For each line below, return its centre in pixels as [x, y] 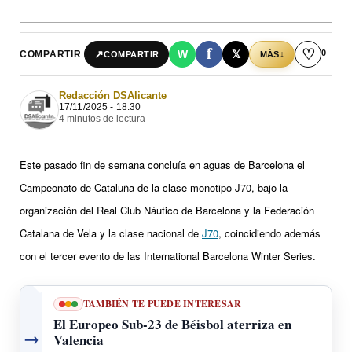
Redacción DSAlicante [113, 96]
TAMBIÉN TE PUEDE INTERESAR [163, 303]
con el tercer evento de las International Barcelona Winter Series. [168, 256]
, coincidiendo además [269, 233]
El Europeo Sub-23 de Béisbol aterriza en [172, 324]
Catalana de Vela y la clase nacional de [111, 233]
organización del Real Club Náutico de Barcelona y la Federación [167, 211]
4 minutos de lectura [102, 119]
